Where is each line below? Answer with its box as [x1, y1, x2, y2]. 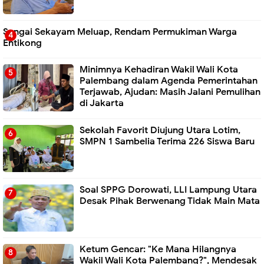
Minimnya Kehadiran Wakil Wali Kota [80, 64, 238, 76]
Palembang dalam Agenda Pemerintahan [80, 75, 258, 87]
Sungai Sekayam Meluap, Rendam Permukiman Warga [3, 25, 237, 38]
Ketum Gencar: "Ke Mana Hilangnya [80, 243, 236, 255]
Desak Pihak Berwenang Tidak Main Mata [80, 194, 260, 207]
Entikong [3, 37, 42, 49]
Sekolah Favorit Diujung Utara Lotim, [80, 124, 240, 136]
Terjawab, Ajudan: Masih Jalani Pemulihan [80, 86, 260, 98]
